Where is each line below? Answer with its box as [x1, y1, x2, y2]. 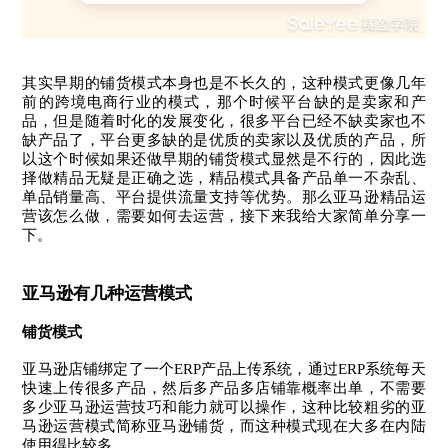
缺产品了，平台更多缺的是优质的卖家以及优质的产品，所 [22, 132, 426, 149]
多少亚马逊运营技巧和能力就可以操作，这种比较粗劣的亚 [22, 399, 426, 416]
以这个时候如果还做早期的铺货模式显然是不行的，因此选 [22, 151, 426, 168]
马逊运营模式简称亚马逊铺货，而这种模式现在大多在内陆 [22, 418, 426, 435]
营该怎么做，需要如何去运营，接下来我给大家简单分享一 [22, 208, 426, 225]
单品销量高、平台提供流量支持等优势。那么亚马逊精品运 [22, 189, 426, 206]
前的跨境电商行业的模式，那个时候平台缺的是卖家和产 [22, 94, 426, 111]
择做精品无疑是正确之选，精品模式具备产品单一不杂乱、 [22, 170, 426, 187]
